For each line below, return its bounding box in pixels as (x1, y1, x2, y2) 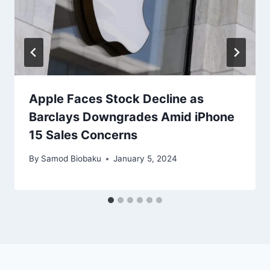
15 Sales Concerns (29, 128, 137, 143)
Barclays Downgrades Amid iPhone (29, 110, 234, 125)
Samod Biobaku (41, 154, 102, 164)
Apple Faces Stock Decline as (29, 92, 204, 107)
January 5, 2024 (113, 154, 178, 164)
